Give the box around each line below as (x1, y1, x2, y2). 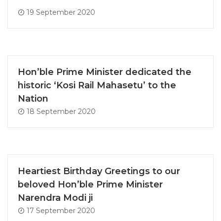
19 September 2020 (25, 7, 95, 17)
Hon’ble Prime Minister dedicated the (18, 66, 191, 77)
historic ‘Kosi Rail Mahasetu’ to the (18, 79, 176, 91)
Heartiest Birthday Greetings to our (18, 165, 180, 177)
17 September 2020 (25, 206, 95, 215)
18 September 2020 (25, 107, 96, 116)
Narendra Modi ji (18, 192, 93, 203)
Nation (18, 93, 48, 104)
